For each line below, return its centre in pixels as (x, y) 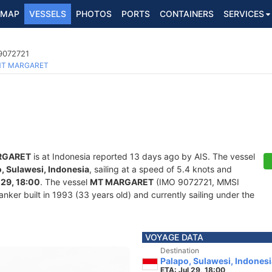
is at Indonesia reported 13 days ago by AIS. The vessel (143, 156)
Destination (180, 250)
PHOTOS (94, 14)
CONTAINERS (187, 14)
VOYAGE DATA (174, 237)
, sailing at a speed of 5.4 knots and (161, 169)
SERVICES (244, 14)
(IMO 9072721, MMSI (196, 182)
